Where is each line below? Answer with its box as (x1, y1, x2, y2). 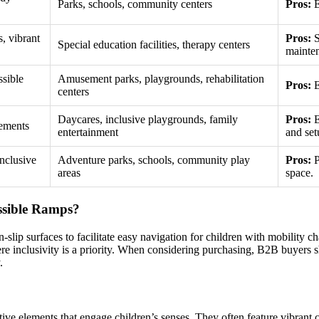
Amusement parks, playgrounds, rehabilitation (58, 73, 264, 85)
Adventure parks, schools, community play (58, 154, 250, 167)
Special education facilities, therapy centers (58, 38, 250, 51)
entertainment (58, 126, 118, 139)
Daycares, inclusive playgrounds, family (58, 113, 238, 126)
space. (286, 167, 313, 179)
